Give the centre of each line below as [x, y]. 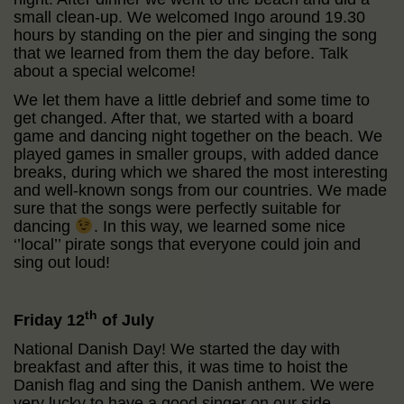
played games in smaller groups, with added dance [196, 154]
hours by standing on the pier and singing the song [195, 35]
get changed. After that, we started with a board [184, 118]
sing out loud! [62, 262]
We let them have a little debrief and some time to [192, 100]
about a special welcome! [105, 71]
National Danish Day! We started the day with [177, 349]
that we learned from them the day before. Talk [181, 53]
